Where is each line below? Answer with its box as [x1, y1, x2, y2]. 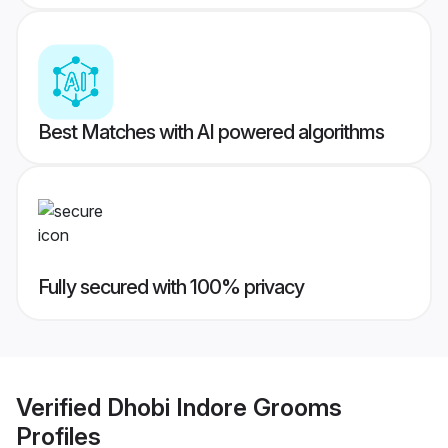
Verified [16, 392, 107, 422]
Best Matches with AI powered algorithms [38, 120, 384, 145]
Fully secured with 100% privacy [38, 275, 304, 300]
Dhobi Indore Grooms [107, 392, 342, 422]
